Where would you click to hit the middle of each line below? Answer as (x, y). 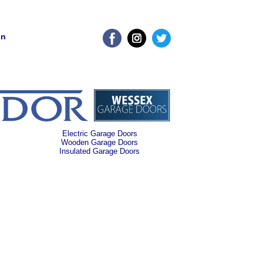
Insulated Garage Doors (100, 151)
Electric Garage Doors (100, 134)
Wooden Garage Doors (100, 143)
